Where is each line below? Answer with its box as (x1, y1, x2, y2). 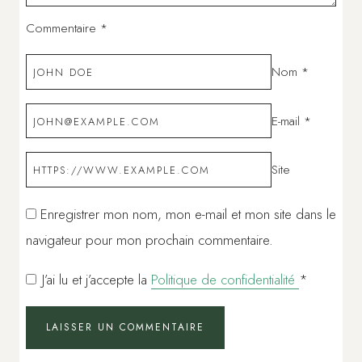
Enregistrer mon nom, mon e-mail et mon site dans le (40, 204, 336, 224)
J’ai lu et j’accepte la (42, 269, 151, 289)
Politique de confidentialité (151, 269, 299, 289)
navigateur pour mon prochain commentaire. (26, 229, 273, 250)
